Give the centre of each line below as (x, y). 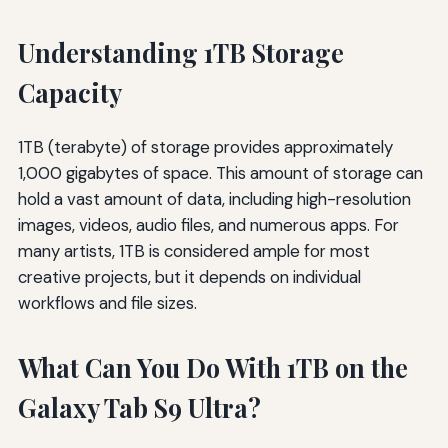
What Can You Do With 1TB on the (212, 367)
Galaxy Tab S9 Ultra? (139, 407)
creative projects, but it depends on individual (189, 276)
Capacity (69, 92)
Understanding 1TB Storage (180, 52)
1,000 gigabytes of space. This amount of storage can (220, 172)
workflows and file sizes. (107, 302)
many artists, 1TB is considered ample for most (193, 250)
